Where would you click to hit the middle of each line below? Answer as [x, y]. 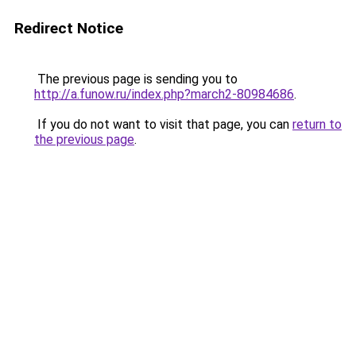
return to [317, 124]
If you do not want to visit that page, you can [163, 124]
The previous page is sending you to [136, 79]
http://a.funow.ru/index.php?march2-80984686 [164, 94]
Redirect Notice [69, 28]
